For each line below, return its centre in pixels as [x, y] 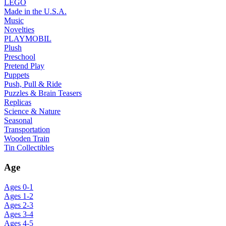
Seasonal [18, 121]
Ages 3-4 [19, 214]
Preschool [20, 57]
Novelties [19, 30]
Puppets [17, 75]
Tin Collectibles [29, 148]
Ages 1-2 [19, 196]
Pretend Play [24, 66]
